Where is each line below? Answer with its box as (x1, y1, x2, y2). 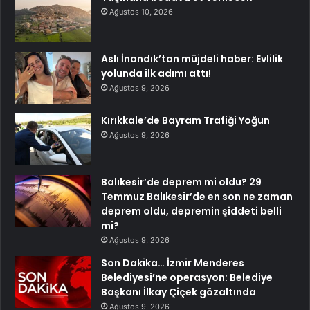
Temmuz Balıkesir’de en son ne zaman (101, 189, 293, 203)
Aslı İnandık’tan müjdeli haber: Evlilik (101, 51, 283, 66)
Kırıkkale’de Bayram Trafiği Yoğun (101, 113, 270, 127)
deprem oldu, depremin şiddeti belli (101, 203, 282, 218)
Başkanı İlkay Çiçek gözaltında (101, 284, 256, 299)
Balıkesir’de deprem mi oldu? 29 (101, 174, 262, 189)
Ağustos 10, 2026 (109, 6, 173, 17)
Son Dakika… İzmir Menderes (101, 255, 244, 270)
